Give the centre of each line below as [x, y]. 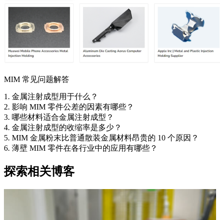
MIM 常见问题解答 [37, 80]
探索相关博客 [39, 172]
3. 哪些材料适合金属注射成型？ [59, 117]
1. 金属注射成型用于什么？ [51, 97]
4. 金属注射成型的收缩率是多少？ [63, 128]
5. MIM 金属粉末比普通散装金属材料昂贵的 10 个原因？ [101, 138]
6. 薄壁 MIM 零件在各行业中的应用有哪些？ [81, 148]
